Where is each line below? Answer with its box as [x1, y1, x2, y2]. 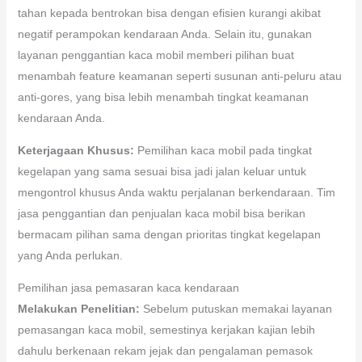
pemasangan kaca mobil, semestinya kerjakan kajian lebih [17, 322, 315, 336]
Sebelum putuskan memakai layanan [139, 301, 332, 315]
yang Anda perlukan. [17, 248, 123, 262]
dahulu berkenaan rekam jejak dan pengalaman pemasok [17, 343, 313, 357]
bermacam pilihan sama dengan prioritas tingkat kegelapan [17, 227, 321, 241]
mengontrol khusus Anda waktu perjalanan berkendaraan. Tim [17, 185, 335, 199]
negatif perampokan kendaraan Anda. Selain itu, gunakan [17, 27, 312, 40]
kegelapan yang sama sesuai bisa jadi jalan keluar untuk [17, 164, 306, 178]
